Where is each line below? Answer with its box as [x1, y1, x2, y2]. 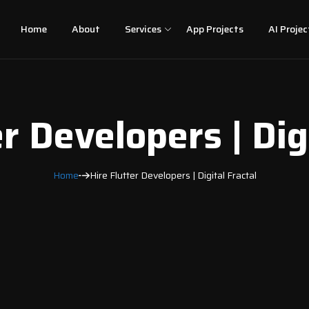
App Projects [186, 21, 243, 37]
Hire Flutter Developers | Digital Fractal [89, 168, 257, 183]
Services [124, 21, 161, 37]
